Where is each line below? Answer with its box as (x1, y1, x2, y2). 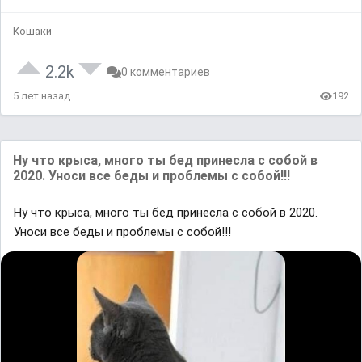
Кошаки (13, 25, 52, 38)
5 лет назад (13, 90, 70, 103)
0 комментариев (121, 65, 210, 79)
